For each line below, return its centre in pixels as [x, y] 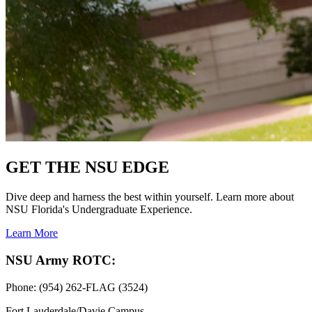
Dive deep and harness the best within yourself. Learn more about [150, 197]
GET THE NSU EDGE [87, 167]
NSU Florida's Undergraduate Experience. [99, 210]
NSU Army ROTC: [61, 260]
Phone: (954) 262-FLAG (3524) [77, 287]
